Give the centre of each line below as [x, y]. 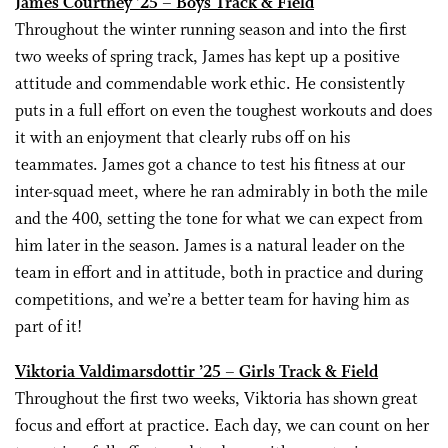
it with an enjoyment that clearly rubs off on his [182, 138]
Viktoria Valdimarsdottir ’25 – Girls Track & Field [196, 372]
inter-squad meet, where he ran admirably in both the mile [221, 192]
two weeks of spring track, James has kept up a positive [207, 57]
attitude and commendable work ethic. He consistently [210, 84]
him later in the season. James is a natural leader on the [210, 246]
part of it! [48, 327]
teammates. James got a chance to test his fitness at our [210, 165]
